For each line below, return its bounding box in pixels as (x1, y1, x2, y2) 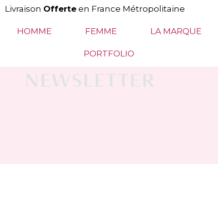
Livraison (5, 4, 43, 14)
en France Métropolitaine (76, 4, 185, 14)
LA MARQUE (150, 26, 201, 36)
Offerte (43, 4, 76, 14)
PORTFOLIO (83, 49, 134, 58)
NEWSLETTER (25, 69, 155, 91)
